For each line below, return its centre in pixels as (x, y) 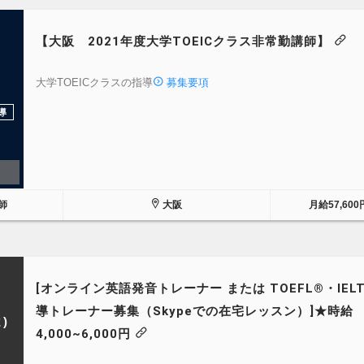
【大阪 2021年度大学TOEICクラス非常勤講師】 (185, 41)
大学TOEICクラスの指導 (94, 82)
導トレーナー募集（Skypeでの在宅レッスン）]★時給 (195, 311)
